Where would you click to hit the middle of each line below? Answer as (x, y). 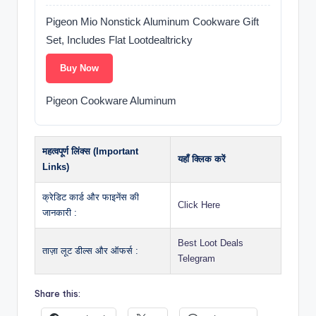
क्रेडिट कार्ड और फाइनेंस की (91, 197)
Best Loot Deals (211, 243)
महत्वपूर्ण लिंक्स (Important (90, 152)
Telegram (196, 259)
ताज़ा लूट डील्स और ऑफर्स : (90, 251)
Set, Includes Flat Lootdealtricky (119, 40)
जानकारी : (60, 213)
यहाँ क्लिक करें (202, 159)
